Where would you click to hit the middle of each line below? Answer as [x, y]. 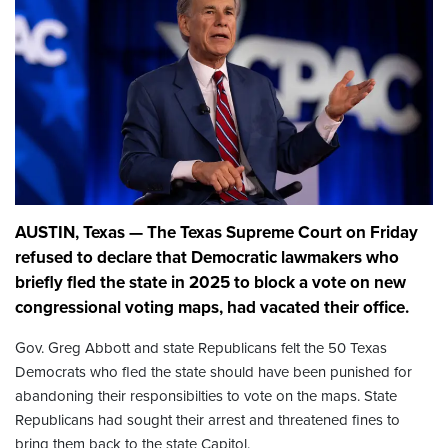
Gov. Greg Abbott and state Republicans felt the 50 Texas [201, 348]
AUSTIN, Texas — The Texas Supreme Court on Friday [216, 233]
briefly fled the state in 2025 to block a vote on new [210, 283]
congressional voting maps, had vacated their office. [212, 308]
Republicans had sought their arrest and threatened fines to [207, 420]
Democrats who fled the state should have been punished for [213, 372]
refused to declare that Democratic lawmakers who [207, 258]
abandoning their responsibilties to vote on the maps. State [206, 396]
